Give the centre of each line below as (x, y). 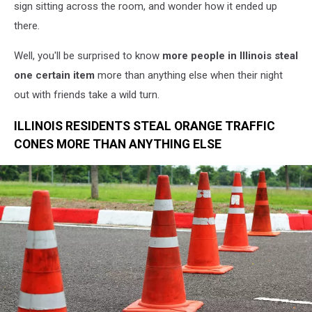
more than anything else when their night (190, 76)
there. (27, 26)
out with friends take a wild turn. (87, 95)
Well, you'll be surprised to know (88, 56)
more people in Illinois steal (230, 56)
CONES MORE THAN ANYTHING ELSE (118, 144)
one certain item (56, 76)
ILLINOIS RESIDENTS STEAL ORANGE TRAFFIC (145, 126)
